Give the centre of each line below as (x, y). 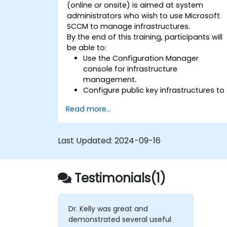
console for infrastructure (130, 69)
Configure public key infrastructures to (154, 90)
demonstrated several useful (120, 220)
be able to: (87, 47)
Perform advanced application (140, 111)
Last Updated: (86, 140)
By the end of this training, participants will (145, 37)
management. (110, 79)
